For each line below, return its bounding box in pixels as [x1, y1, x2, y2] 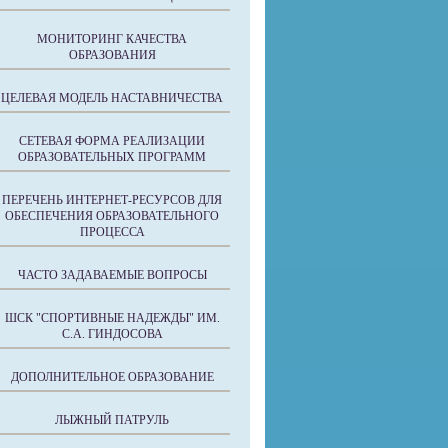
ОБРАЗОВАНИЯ [68, 48, 156, 62]
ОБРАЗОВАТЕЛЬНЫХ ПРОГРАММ [18, 150, 206, 164]
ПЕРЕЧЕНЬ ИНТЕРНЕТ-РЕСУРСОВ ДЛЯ [2, 193, 222, 207]
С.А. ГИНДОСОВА [61, 327, 163, 341]
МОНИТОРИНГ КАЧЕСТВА [37, 32, 187, 46]
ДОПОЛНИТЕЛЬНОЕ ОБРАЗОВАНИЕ [10, 370, 214, 384]
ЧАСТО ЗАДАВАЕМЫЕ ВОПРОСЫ [17, 268, 207, 282]
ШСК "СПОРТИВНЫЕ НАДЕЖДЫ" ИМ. [4, 311, 220, 325]
